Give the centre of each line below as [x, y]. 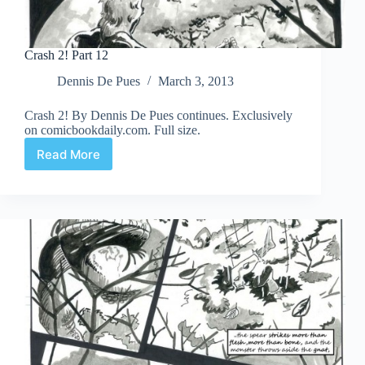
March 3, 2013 [196, 81]
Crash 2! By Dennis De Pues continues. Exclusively [158, 116]
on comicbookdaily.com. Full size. [112, 130]
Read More [68, 154]
